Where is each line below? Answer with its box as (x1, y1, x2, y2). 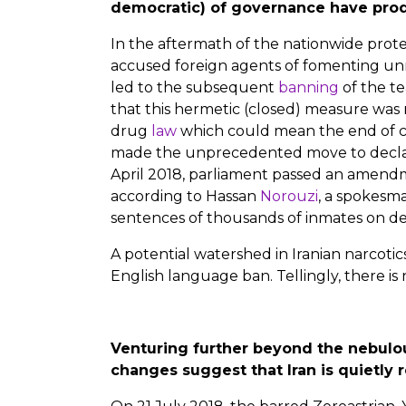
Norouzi (260, 187, 318, 205)
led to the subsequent (111, 78, 278, 96)
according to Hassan (111, 187, 260, 205)
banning (278, 78, 339, 96)
